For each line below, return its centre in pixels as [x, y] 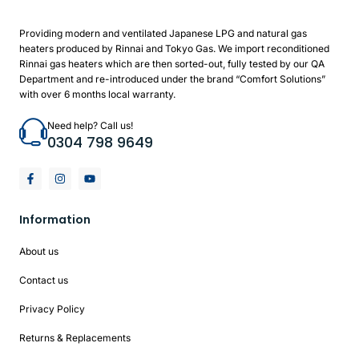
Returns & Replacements [75, 338]
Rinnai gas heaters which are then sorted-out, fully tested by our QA [172, 64]
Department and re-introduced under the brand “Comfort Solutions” [172, 79]
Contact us [44, 280]
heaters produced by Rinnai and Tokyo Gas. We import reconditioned [174, 49]
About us [39, 252]
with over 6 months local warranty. [97, 95]
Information [55, 220]
